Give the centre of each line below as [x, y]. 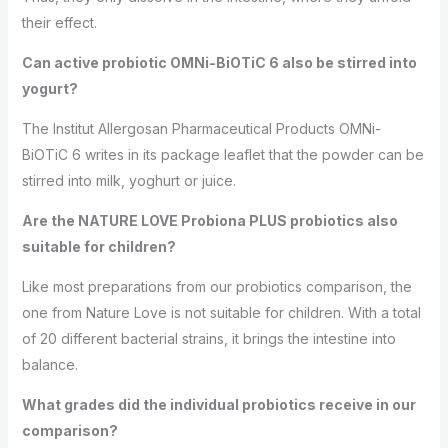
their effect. [59, 22]
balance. [49, 364]
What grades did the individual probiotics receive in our [218, 404]
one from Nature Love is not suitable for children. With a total [221, 312]
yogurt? [49, 88]
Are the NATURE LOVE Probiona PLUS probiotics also [209, 220]
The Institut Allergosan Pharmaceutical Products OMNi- [201, 128]
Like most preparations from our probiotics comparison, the [216, 286]
